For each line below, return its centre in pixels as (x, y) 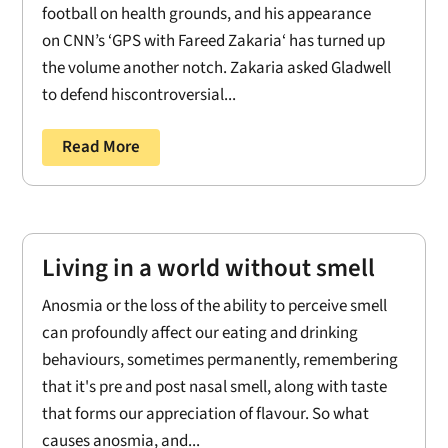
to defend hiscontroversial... (139, 95)
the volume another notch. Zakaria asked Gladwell (217, 68)
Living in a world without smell (209, 267)
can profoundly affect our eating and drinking (200, 332)
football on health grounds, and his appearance (207, 14)
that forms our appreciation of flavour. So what (206, 413)
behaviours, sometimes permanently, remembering (220, 359)
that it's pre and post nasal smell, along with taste (215, 386)
